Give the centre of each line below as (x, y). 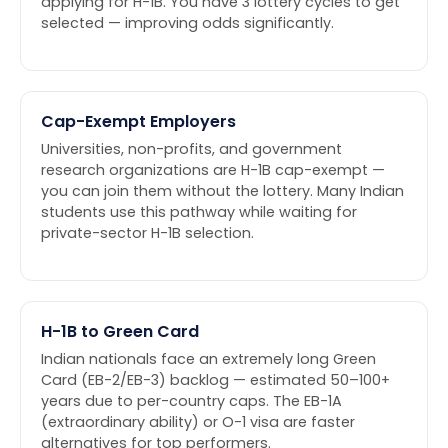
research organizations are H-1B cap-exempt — (213, 170)
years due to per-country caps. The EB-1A (191, 401)
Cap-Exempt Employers (138, 122)
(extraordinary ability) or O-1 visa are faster (198, 422)
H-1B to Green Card (120, 332)
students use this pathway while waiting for (199, 212)
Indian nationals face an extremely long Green (208, 359)
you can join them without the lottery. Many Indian (222, 191)
